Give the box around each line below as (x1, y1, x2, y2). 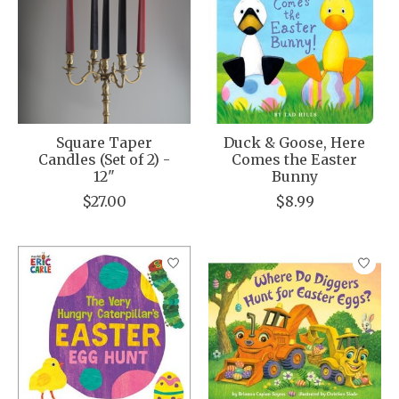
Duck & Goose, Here (224, 134, 366, 152)
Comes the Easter (232, 151, 358, 169)
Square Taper (55, 134, 152, 152)
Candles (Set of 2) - (37, 151, 170, 169)
